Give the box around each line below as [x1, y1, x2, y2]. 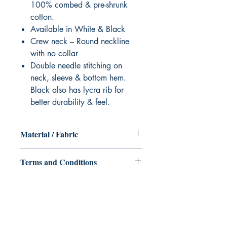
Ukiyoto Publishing [47, 201, 116, 211]
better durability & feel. [30, 97, 110, 108]
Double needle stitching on [30, 60, 122, 71]
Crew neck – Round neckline [30, 36, 129, 47]
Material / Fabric [20, 128, 78, 140]
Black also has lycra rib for [30, 85, 124, 96]
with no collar [30, 48, 78, 59]
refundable [20, 187, 53, 197]
